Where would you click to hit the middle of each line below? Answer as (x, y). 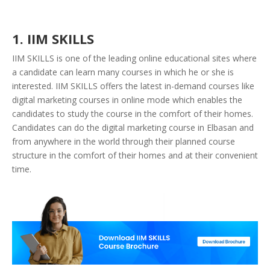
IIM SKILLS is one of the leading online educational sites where (134, 58)
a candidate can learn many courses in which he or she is (123, 72)
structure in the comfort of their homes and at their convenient (135, 155)
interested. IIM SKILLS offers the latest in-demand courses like (133, 86)
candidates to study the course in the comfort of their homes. (133, 113)
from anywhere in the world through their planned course (124, 141)
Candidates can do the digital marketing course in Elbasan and (133, 127)
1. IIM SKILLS (53, 38)
